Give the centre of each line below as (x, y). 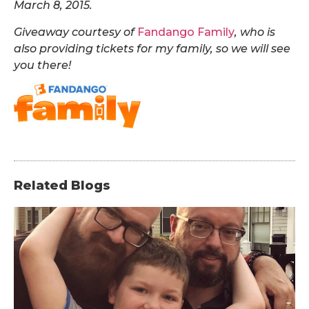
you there (41, 65)
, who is (255, 32)
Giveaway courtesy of (76, 32)
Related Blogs (62, 185)
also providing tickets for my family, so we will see (152, 48)
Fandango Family (186, 32)
